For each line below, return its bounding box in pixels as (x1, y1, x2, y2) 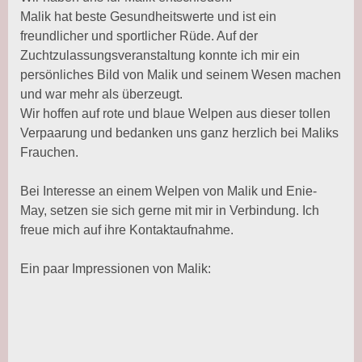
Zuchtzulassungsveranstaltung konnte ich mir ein (20, 48, 300, 62)
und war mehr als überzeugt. (20, 87, 183, 101)
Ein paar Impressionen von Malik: (20, 262, 211, 276)
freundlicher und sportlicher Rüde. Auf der (20, 29, 258, 43)
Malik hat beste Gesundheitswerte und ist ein (20, 10, 276, 23)
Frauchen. (20, 145, 78, 159)
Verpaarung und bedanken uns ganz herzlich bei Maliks (20, 126, 339, 140)
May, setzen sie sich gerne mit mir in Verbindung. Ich (20, 204, 319, 217)
